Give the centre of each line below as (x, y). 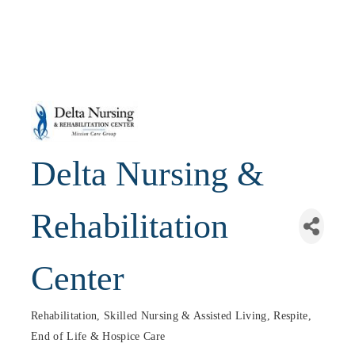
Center (78, 278)
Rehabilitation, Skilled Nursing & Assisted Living (149, 315)
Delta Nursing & (147, 174)
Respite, (292, 315)
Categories (57, 327)
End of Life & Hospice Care (98, 336)
